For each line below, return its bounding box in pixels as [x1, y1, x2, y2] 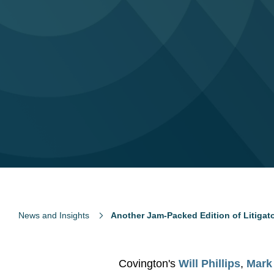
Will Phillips [179, 257, 241, 270]
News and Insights [18, 210, 89, 220]
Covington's [119, 257, 179, 270]
